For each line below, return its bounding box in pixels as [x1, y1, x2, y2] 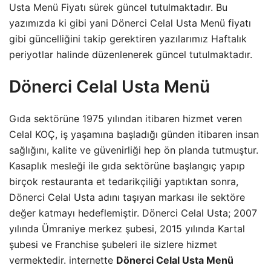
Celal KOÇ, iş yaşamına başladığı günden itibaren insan [9, 128, 259, 141]
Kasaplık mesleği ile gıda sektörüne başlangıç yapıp [9, 160, 245, 172]
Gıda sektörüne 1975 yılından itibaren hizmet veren [9, 113, 242, 125]
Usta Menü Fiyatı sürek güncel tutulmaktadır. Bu [9, 1, 227, 14]
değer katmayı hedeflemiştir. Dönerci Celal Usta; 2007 [9, 207, 257, 220]
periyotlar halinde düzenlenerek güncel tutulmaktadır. [9, 48, 252, 61]
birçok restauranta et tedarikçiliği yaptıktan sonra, [9, 175, 238, 188]
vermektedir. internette [9, 254, 116, 267]
